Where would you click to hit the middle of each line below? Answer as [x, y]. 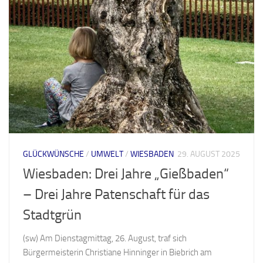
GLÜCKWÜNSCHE [53, 154]
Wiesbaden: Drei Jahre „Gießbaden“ [126, 174]
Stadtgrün [52, 215]
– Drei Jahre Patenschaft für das [116, 195]
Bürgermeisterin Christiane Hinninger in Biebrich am [117, 253]
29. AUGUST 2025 [209, 154]
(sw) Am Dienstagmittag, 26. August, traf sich [105, 239]
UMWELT [107, 154]
